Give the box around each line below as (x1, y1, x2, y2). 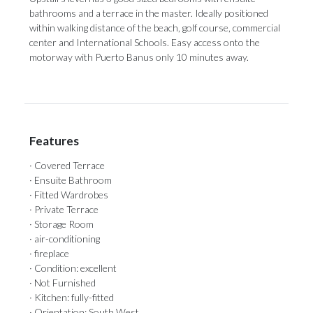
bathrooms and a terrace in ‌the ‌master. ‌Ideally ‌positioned (29, 7, 268, 19)
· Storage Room (29, 218, 94, 230)
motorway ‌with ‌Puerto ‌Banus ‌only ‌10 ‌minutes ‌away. (29, 51, 249, 63)
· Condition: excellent (29, 262, 117, 274)
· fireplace (29, 247, 69, 259)
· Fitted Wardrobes (29, 189, 108, 201)
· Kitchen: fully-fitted (29, 291, 114, 303)
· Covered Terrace (29, 159, 105, 171)
